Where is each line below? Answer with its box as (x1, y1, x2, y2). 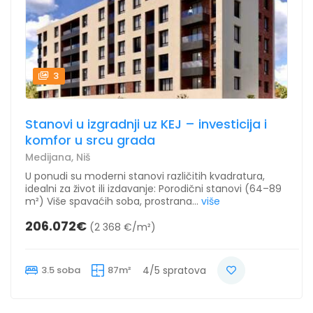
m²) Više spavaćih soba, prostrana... (25, 194, 198, 209)
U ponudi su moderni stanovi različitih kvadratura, (25, 169, 265, 184)
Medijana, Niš (25, 150, 90, 165)
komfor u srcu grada (25, 131, 155, 150)
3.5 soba (41, 263, 80, 277)
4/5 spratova (143, 263, 206, 278)
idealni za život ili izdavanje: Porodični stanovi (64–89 (25, 182, 282, 196)
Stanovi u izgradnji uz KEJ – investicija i (25, 115, 267, 133)
